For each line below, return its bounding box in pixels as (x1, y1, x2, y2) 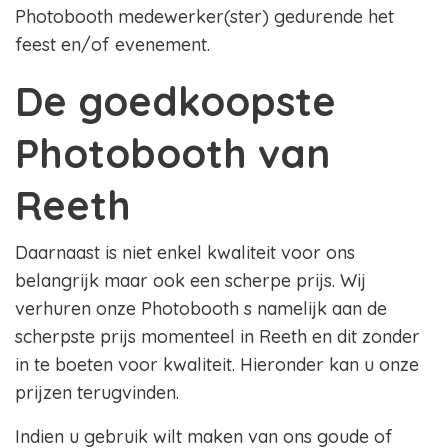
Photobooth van (15, 128, 330, 179)
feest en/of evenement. (15, 33, 210, 57)
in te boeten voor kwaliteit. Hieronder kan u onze (15, 353, 419, 377)
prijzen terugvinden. (15, 381, 179, 405)
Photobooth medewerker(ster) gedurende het (15, 5, 394, 29)
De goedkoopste (15, 76, 336, 127)
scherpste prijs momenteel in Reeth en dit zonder (15, 325, 420, 349)
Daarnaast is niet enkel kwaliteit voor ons (15, 241, 355, 265)
